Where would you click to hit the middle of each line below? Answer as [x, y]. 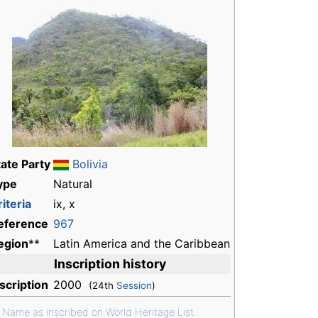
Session [134, 286]
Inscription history [110, 264]
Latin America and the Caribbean [142, 244]
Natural [73, 184]
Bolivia [90, 164]
